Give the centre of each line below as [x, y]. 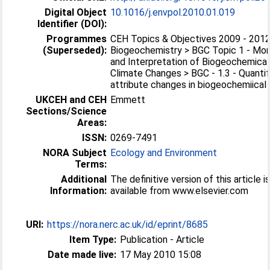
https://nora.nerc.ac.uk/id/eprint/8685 [128, 224]
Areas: [92, 122]
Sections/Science [67, 111]
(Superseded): [75, 50]
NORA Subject [75, 152]
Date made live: [82, 254]
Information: [79, 190]
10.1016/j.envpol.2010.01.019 [173, 12]
